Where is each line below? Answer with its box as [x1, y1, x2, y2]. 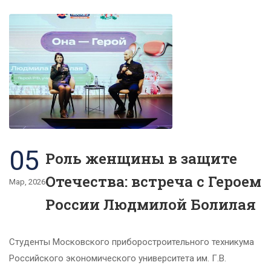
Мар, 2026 [9, 177, 45, 186]
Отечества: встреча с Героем [45, 171, 261, 191]
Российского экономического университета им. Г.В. [9, 252, 226, 264]
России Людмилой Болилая [45, 194, 256, 214]
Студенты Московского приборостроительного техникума [9, 236, 254, 247]
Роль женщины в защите [45, 148, 237, 168]
